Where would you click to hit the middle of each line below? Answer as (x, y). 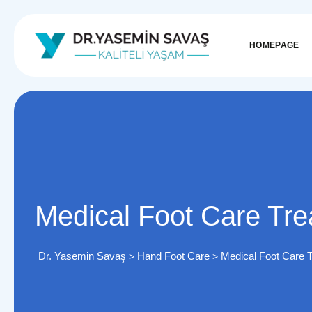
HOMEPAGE (274, 45)
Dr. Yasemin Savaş (82, 256)
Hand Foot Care (173, 256)
